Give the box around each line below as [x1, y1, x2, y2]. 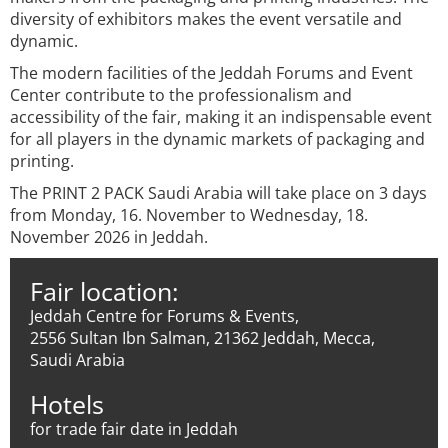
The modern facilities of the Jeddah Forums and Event [10, 62, 413, 84]
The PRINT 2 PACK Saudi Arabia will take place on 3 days [10, 182, 427, 204]
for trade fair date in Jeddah [30, 418, 238, 440]
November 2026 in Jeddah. [10, 226, 208, 248]
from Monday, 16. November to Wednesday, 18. [10, 204, 368, 226]
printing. [10, 150, 74, 172]
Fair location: [30, 274, 179, 308]
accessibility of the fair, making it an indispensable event [10, 106, 432, 128]
